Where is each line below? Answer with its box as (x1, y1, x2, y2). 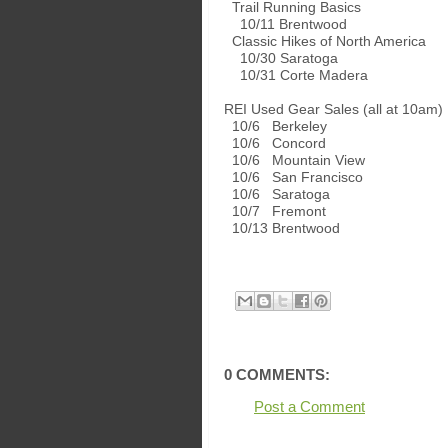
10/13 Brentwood (224, 220, 340, 236)
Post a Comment (254, 398, 365, 416)
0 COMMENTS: (224, 366, 330, 383)
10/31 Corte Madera (224, 67, 368, 83)
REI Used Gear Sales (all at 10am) (224, 101, 443, 117)
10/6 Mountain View (224, 152, 365, 168)
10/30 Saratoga (224, 50, 338, 66)
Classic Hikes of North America (224, 33, 426, 49)
